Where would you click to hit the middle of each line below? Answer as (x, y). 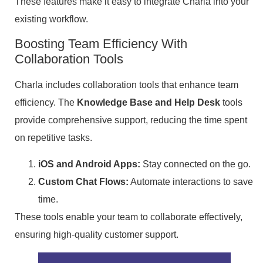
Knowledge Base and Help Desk (149, 103)
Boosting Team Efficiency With (101, 44)
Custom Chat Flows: (83, 181)
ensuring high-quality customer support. (97, 234)
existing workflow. (51, 19)
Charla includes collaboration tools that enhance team (127, 85)
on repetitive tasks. (53, 138)
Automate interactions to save (191, 181)
